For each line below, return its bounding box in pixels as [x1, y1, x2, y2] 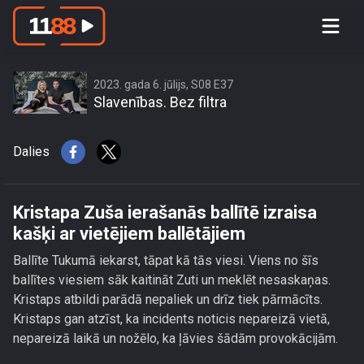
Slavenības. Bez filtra [93, 93, 227, 110]
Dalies [13, 144, 50, 159]
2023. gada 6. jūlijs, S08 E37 [93, 78, 233, 91]
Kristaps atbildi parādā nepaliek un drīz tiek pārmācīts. [13, 292, 323, 307]
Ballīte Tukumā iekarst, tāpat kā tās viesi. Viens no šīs [13, 253, 318, 268]
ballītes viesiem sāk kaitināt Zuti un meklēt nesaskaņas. [13, 272, 331, 288]
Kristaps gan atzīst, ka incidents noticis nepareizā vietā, [13, 311, 330, 327]
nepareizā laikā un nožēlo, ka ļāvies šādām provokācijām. [13, 331, 338, 346]
